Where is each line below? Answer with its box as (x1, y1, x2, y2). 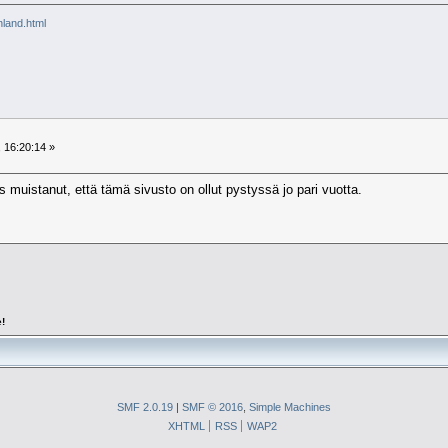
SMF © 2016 (181, 400, 243, 413)
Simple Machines (248, 400, 331, 413)
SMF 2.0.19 (116, 400, 173, 413)
